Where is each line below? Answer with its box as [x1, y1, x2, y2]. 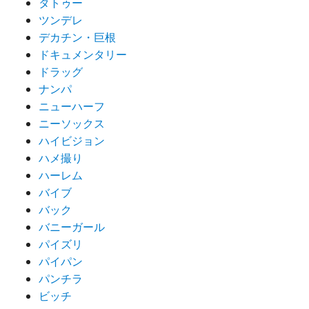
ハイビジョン [39, 133, 105, 149]
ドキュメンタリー [39, 47, 127, 63]
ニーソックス [39, 116, 105, 132]
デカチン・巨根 [39, 30, 116, 46]
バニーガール [39, 219, 105, 235]
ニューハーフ [39, 99, 105, 114]
